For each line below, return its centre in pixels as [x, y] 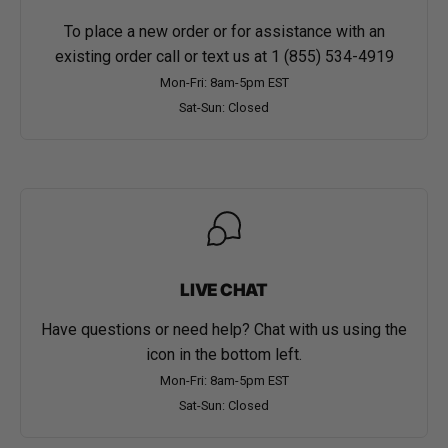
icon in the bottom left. [224, 354]
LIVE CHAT [224, 289]
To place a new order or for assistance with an [224, 31]
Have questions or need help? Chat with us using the [224, 329]
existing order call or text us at [162, 56]
